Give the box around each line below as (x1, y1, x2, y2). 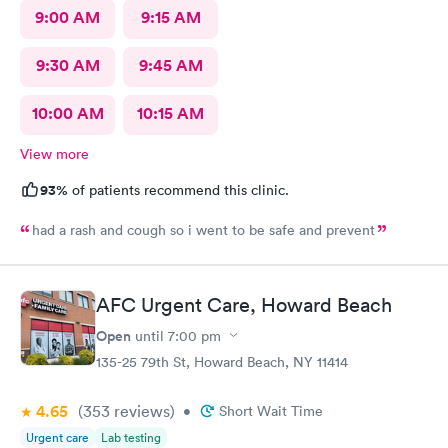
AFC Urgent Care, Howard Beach (96, 292, 392, 317)
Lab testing (101, 428, 161, 446)
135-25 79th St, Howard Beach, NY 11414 (96, 352, 348, 371)
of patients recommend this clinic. (68, 181, 289, 199)
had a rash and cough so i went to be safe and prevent (32, 221, 375, 239)
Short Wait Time (219, 401, 323, 420)
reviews (110, 400, 170, 421)
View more (20, 145, 89, 163)
